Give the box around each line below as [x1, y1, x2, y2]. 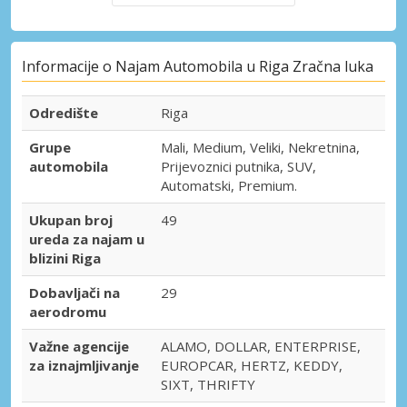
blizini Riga [29, 249, 101, 268]
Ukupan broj [29, 211, 113, 230]
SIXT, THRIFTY [161, 375, 255, 394]
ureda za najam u [29, 230, 144, 249]
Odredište [29, 104, 98, 123]
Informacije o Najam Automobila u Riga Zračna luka [22, 56, 373, 77]
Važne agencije [29, 337, 129, 356]
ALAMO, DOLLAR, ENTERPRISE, [161, 337, 361, 356]
